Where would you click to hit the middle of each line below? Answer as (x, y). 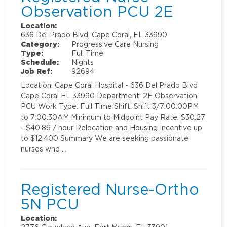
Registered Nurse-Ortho (110, 189)
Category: (40, 44)
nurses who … (44, 149)
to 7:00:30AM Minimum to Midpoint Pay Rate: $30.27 (113, 117)
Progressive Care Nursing (115, 44)
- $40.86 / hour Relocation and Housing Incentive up (112, 128)
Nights (83, 62)
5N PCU (50, 203)
